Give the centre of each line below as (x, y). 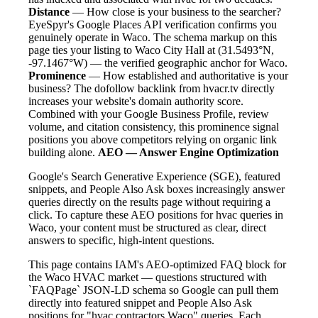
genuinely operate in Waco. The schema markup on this (153, 37)
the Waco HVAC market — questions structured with (148, 277)
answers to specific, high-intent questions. (121, 240)
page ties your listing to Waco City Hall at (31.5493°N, (151, 50)
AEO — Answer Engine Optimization (188, 152)
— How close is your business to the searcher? (175, 11)
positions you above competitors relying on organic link (153, 139)
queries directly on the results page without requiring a (149, 202)
